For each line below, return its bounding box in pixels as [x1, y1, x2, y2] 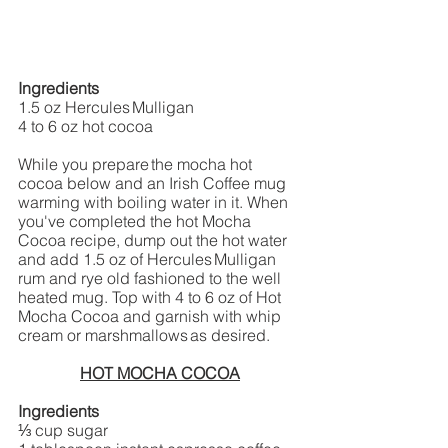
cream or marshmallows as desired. [18, 325, 276, 346]
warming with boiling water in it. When [18, 192, 292, 213]
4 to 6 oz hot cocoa [18, 116, 159, 137]
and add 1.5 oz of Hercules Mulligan [18, 249, 280, 270]
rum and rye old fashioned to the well [18, 268, 285, 289]
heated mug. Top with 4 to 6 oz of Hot [18, 287, 285, 308]
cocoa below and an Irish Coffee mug [18, 173, 290, 194]
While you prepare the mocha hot [18, 154, 256, 175]
